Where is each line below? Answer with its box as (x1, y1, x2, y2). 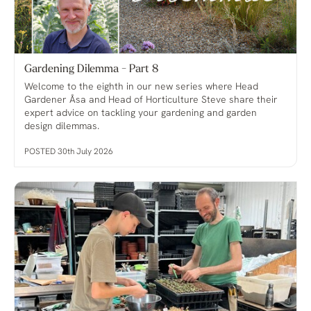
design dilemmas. (24, 121, 99, 133)
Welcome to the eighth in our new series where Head (24, 82, 258, 93)
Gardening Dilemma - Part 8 (24, 64, 158, 76)
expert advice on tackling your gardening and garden (24, 108, 257, 119)
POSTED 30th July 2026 (24, 148, 113, 157)
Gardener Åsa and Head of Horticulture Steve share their (24, 95, 278, 106)
